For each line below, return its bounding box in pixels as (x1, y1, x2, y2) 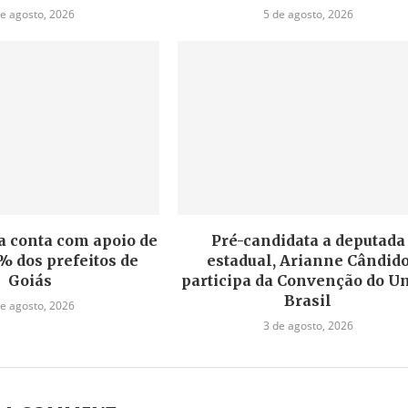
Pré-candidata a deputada (210, 230, 405, 250)
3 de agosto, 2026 (262, 317, 353, 333)
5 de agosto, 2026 (262, 6, 353, 23)
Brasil (284, 291, 332, 310)
